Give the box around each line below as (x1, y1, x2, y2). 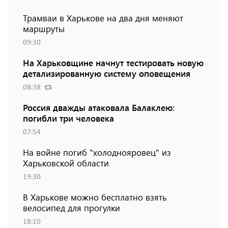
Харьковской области (23, 157, 109, 169)
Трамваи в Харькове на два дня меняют (23, 12, 183, 24)
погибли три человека (23, 112, 114, 124)
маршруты (23, 23, 65, 35)
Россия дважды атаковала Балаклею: (23, 102, 175, 113)
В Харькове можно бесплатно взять (23, 191, 167, 203)
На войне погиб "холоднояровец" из (23, 147, 171, 158)
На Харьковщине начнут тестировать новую (23, 57, 204, 69)
